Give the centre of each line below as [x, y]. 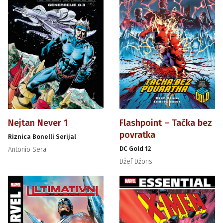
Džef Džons [136, 161]
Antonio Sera [27, 149]
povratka [137, 135]
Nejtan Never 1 [38, 123]
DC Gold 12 [135, 148]
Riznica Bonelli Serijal [42, 136]
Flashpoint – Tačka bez [166, 123]
